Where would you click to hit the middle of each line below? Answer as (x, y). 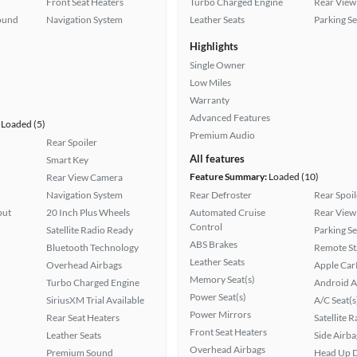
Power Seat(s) (218, 297)
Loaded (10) (293, 177)
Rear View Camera (84, 177)
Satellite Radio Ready (90, 230)
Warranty (210, 100)
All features (217, 159)
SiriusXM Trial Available (95, 300)
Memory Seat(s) (222, 279)
